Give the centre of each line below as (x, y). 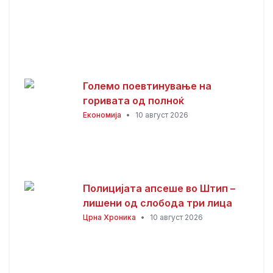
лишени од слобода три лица (158, 203)
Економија (102, 115)
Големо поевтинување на (147, 86)
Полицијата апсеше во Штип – (159, 188)
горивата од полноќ (133, 101)
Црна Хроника (109, 217)
